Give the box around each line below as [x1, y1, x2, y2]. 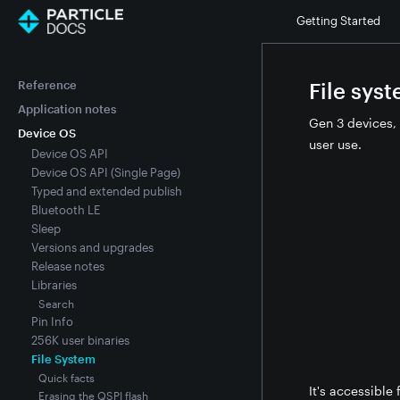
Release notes [30, 259, 104, 273]
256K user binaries [30, 333, 129, 347]
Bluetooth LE [30, 203, 100, 217]
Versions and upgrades [30, 240, 154, 254]
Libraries [30, 278, 77, 292]
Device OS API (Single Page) [30, 165, 180, 179]
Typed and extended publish [30, 184, 182, 198]
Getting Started [296, 13, 380, 28]
